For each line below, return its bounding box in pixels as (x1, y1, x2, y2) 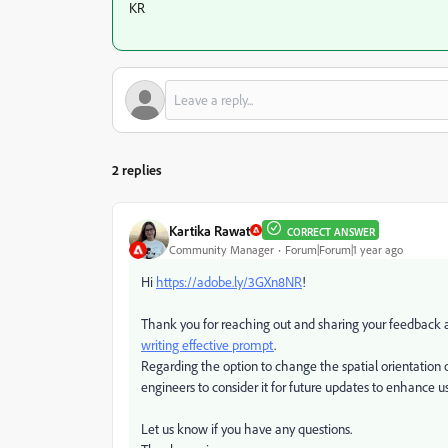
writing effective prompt (141, 336, 274, 353)
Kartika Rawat (169, 221, 250, 239)
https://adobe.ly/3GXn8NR (156, 273, 302, 290)
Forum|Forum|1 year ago (285, 241, 403, 257)
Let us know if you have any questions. (141, 420, 352, 437)
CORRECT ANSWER (287, 225, 375, 239)
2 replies (112, 161, 162, 178)
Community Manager (169, 241, 274, 257)
